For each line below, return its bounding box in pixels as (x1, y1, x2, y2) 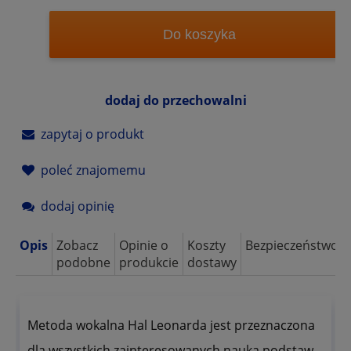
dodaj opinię (41, 197, 114, 215)
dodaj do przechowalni (104, 91, 247, 109)
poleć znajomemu (41, 161, 146, 179)
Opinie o (119, 236, 168, 254)
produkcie (119, 253, 179, 271)
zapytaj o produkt (41, 125, 144, 143)
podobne (56, 253, 110, 271)
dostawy (187, 253, 237, 271)
